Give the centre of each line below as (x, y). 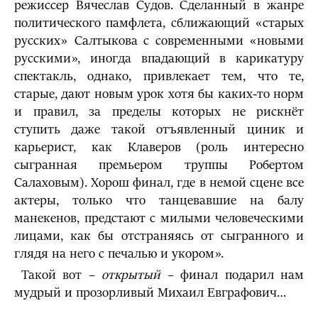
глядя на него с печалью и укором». (119, 254)
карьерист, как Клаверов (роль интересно (159, 147)
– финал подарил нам (232, 275)
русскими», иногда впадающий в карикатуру (159, 59)
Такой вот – (58, 275)
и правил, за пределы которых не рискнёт (159, 112)
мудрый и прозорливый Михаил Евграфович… (150, 293)
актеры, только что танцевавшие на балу (159, 201)
